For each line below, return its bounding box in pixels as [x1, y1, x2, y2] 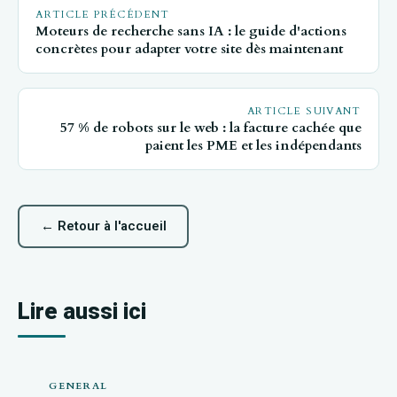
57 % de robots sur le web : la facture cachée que [59, 119, 362, 138]
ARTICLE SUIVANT [247, 105, 362, 119]
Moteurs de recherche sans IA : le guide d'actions [35, 22, 347, 42]
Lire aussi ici [18, 294, 146, 329]
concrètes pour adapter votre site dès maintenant [35, 40, 344, 59]
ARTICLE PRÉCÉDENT [35, 8, 170, 22]
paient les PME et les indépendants [144, 136, 362, 156]
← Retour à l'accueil [40, 216, 167, 237]
